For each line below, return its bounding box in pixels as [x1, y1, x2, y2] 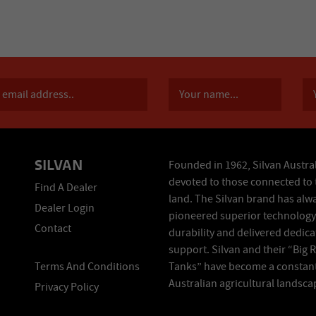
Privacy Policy [35, 280, 99, 294]
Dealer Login [35, 201, 95, 215]
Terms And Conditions [35, 260, 140, 274]
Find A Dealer [35, 181, 97, 195]
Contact [35, 221, 71, 236]
